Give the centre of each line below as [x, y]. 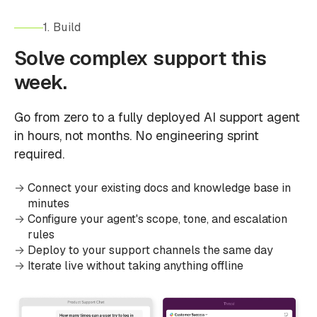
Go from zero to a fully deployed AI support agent [157, 117]
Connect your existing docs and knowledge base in [159, 188]
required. [39, 154]
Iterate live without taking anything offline [136, 266]
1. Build [62, 27]
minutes [48, 203]
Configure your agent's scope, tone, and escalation [157, 219]
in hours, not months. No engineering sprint [137, 136]
